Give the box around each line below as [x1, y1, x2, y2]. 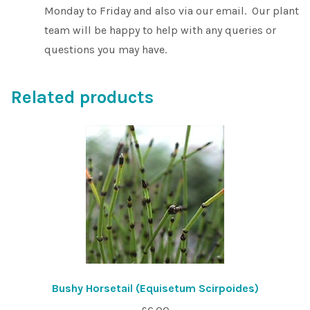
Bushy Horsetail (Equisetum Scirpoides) [51, 282, 259, 295]
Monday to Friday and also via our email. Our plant [44, 3, 299, 17]
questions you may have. [44, 42, 167, 56]
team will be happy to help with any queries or [44, 23, 276, 37]
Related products [11, 86, 154, 108]
